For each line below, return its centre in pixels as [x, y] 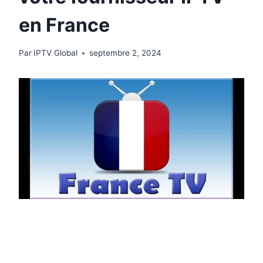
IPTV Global [56, 53]
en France [64, 25]
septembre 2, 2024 [126, 53]
